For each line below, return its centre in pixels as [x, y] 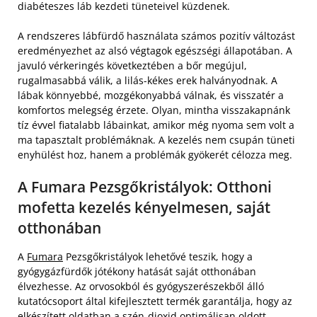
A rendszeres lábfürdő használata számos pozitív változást [156, 35]
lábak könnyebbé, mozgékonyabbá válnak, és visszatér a [151, 95]
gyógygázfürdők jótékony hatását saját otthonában [137, 271]
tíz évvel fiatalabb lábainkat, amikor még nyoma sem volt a [156, 125]
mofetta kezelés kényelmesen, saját [144, 207]
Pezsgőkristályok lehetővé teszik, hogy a [158, 256]
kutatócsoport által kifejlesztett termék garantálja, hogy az [155, 301]
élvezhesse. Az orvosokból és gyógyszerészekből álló [141, 286]
